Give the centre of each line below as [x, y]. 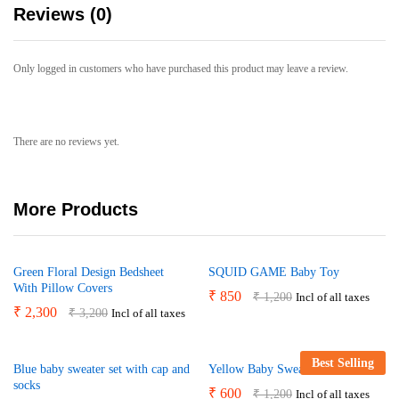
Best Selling [343, 362]
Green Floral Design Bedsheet [89, 272]
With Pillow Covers [63, 288]
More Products [76, 209]
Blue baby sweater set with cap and [102, 369]
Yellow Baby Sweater [263, 369]
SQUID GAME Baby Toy [274, 272]
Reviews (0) [63, 14]
